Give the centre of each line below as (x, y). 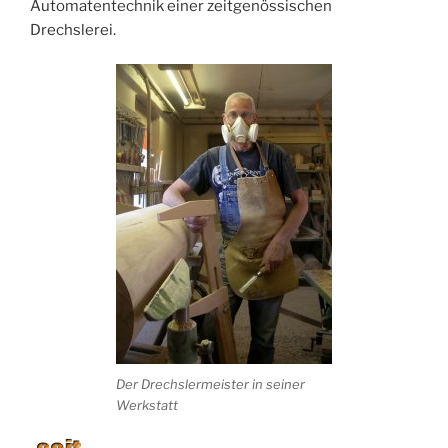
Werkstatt (147, 405)
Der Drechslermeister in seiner (210, 384)
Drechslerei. (73, 29)
